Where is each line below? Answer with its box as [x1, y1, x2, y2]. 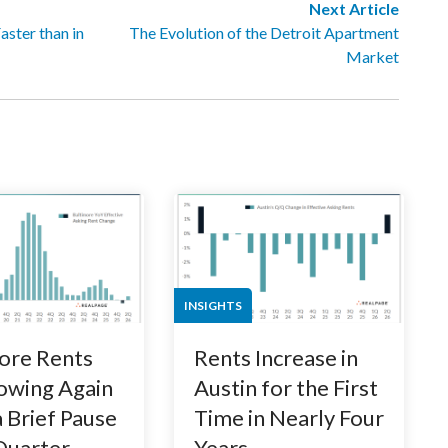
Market [346, 46, 399, 66]
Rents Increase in [193, 344, 358, 372]
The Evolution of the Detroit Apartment [129, 22, 399, 42]
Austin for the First [193, 374, 378, 402]
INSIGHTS [183, 298, 242, 314]
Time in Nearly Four [193, 404, 384, 432]
